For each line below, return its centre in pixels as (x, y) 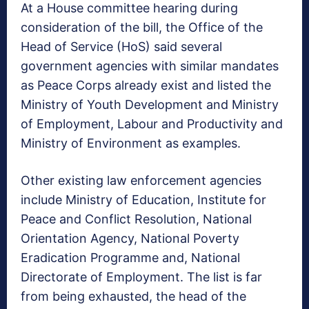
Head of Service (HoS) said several (121, 47)
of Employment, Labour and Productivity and (152, 124)
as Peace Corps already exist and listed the (146, 86)
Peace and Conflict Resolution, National (136, 219)
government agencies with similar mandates (150, 66)
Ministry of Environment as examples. (131, 143)
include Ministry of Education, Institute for (143, 200)
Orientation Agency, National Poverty (130, 239)
